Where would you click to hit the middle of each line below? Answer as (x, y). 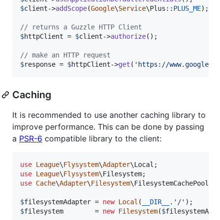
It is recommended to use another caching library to (109, 115)
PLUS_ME (187, 8)
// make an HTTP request (65, 55)
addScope (71, 8)
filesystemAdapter (57, 202)
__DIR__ (156, 202)
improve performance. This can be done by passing (108, 126)
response (40, 64)
